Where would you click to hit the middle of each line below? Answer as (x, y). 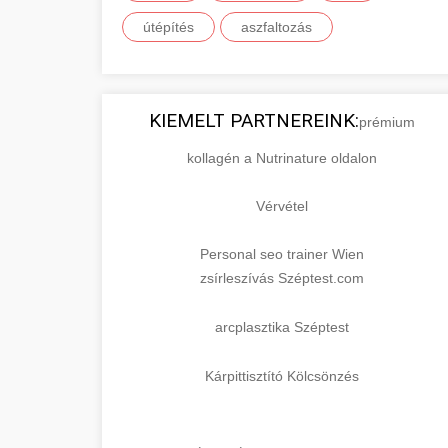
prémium (387, 122)
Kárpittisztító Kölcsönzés (282, 376)
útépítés (168, 27)
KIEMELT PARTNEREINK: (254, 120)
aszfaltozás (276, 27)
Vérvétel (282, 206)
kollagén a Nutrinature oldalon (282, 158)
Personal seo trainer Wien (282, 254)
